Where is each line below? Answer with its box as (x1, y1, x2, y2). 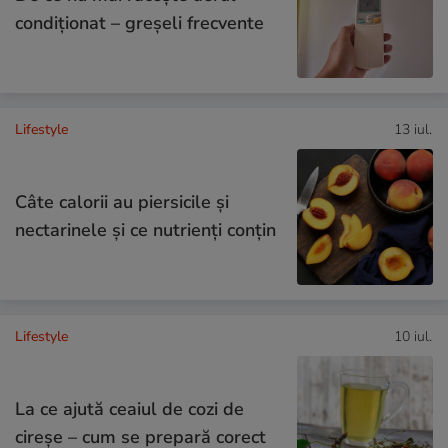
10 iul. (394, 327, 432, 347)
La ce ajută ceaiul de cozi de (15, 397, 244, 422)
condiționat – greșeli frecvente (15, 10, 264, 35)
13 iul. (394, 120, 432, 140)
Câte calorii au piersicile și (15, 190, 229, 215)
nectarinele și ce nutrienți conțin (15, 218, 276, 243)
